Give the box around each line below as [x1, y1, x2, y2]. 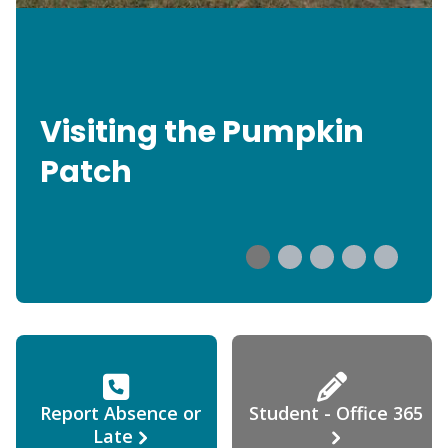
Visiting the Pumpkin [40, 110, 364, 153]
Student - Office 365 [248, 401, 423, 426]
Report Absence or [39, 401, 201, 426]
